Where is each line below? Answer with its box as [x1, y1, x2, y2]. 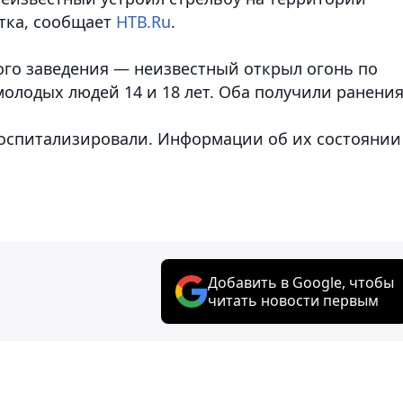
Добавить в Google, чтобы [208, 272, 394, 292]
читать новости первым [208, 290, 379, 310]
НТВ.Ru [116, 10, 171, 32]
